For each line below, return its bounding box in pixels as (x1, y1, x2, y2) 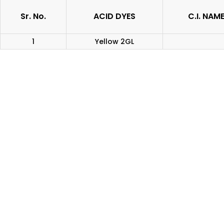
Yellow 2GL (95, 36, 134, 46)
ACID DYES (93, 10, 135, 22)
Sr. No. (20, 10, 46, 22)
